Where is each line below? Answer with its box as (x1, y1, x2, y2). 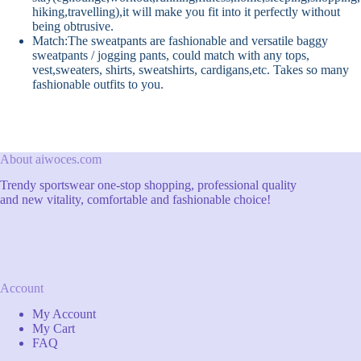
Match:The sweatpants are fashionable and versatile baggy (32, 34, 328, 48)
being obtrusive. (32, 19, 114, 34)
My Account (32, 307, 96, 322)
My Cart (32, 322, 75, 336)
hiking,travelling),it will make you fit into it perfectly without (32, 5, 340, 19)
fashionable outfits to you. (32, 77, 164, 92)
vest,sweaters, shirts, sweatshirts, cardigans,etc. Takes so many (32, 63, 349, 77)
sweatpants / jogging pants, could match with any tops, (32, 48, 309, 63)
